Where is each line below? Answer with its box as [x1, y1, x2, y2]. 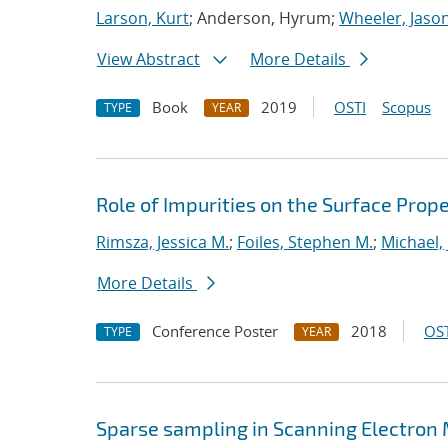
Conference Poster [152, 321, 278, 341]
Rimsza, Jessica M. [96, 231, 229, 253]
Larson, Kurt [96, 7, 189, 29]
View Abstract [97, 48, 200, 70]
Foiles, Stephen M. [237, 231, 373, 253]
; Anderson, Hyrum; [189, 7, 339, 29]
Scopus [382, 97, 431, 117]
